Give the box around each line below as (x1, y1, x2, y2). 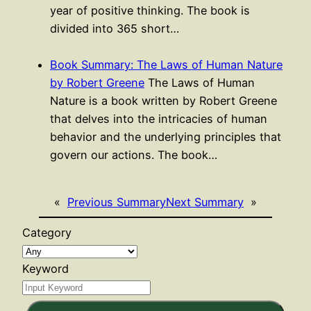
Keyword (22, 262, 69, 276)
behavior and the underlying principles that (50, 129, 281, 144)
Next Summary (166, 195, 244, 210)
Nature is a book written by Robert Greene (50, 93, 277, 108)
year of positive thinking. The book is (50, 3, 250, 17)
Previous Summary (67, 195, 166, 210)
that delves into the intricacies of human (50, 111, 267, 126)
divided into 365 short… (50, 21, 179, 35)
